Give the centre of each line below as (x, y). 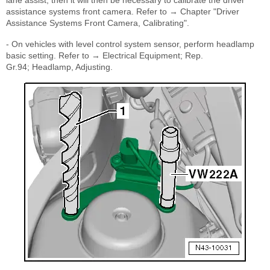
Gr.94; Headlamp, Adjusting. (59, 67)
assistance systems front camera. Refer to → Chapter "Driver (123, 12)
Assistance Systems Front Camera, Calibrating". (98, 23)
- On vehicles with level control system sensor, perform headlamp (130, 44)
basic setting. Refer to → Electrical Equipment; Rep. (105, 56)
